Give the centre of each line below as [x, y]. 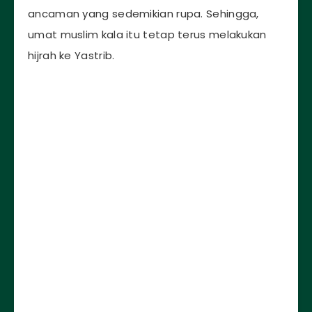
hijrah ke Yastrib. [71, 56]
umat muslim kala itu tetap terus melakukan [147, 35]
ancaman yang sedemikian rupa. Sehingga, [143, 14]
